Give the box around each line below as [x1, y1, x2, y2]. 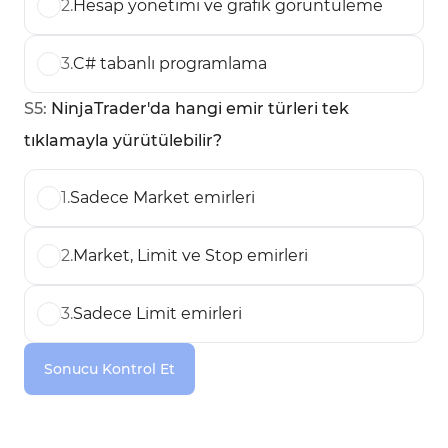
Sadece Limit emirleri [73, 304, 242, 323]
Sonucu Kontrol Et [44, 360, 175, 378]
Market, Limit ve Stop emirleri [73, 246, 308, 265]
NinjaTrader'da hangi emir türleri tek [51, 99, 349, 118]
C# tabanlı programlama [73, 54, 267, 73]
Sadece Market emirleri [70, 188, 255, 207]
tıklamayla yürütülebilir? [24, 131, 222, 150]
